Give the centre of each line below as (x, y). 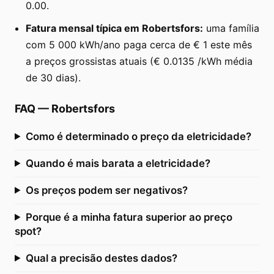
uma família (231, 28)
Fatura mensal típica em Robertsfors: (114, 28)
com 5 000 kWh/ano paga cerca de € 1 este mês (139, 44)
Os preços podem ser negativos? (106, 190)
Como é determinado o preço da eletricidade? (138, 136)
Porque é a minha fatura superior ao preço (129, 217)
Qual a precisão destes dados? (101, 258)
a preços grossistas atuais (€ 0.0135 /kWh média (139, 61)
